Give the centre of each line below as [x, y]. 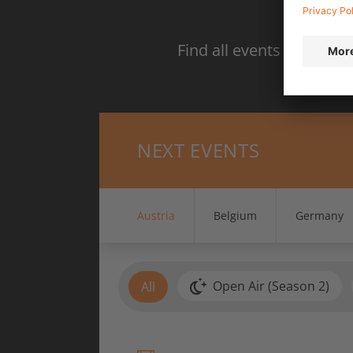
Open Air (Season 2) [271, 286]
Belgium [235, 215]
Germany [320, 215]
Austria [156, 215]
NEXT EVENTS [199, 150]
